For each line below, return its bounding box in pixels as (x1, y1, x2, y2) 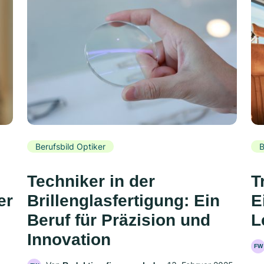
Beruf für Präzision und (27, 211, 210, 230)
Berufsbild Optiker (35, 141, 105, 151)
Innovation (27, 230, 111, 249)
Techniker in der (27, 172, 155, 191)
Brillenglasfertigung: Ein (27, 192, 220, 210)
